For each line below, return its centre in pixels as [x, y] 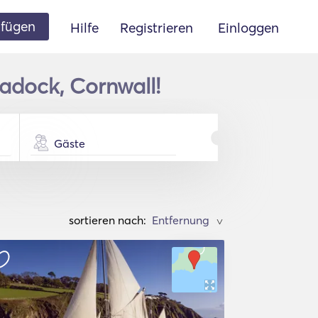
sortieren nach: [108, 220]
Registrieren [157, 27]
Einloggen [248, 27]
